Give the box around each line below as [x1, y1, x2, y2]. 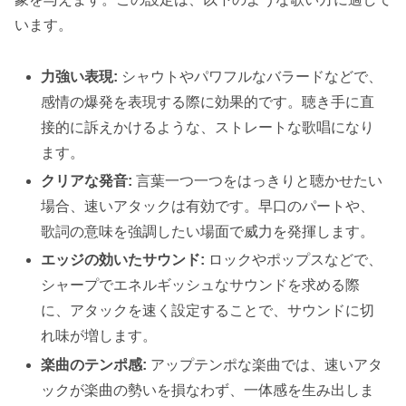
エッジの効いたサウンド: [41, 252, 206, 268]
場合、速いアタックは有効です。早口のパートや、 [41, 198, 375, 215]
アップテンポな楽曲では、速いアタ [147, 356, 383, 372]
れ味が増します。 [41, 328, 158, 344]
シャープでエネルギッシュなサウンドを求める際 [41, 277, 361, 294]
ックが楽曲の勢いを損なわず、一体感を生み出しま [41, 382, 375, 398]
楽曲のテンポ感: [41, 356, 148, 372]
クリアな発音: [41, 173, 133, 189]
